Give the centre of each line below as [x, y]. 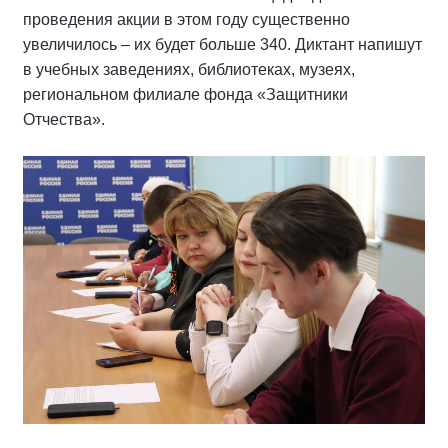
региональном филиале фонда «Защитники [185, 95]
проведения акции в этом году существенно [186, 20]
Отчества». [66, 120]
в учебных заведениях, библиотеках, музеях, [189, 70]
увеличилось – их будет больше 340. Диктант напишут [222, 45]
